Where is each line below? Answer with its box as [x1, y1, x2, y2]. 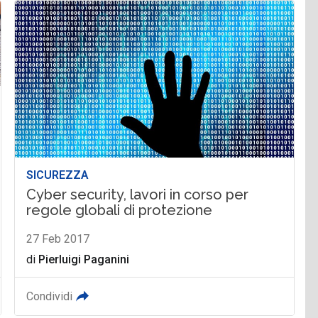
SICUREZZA [26, 168, 89, 182]
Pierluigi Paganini [38, 252, 130, 266]
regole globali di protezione [26, 201, 213, 219]
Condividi [26, 289, 73, 303]
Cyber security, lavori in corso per [26, 185, 249, 203]
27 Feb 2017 [26, 231, 90, 246]
